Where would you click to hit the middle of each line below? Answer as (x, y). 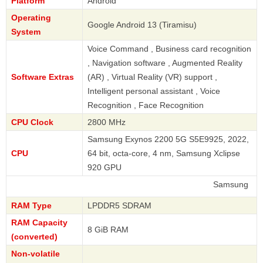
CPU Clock (32, 122)
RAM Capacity (39, 223)
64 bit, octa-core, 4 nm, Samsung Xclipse (164, 154)
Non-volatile (36, 254)
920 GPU (104, 168)
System (26, 32)
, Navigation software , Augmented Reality (165, 63)
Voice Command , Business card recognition (169, 49)
